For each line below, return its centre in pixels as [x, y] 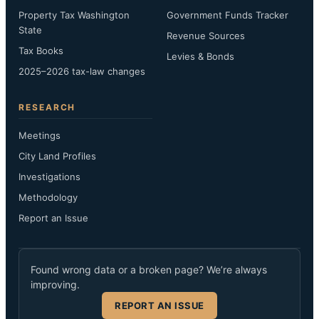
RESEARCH [47, 107]
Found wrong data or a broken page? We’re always [149, 270]
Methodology [48, 197]
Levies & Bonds [200, 56]
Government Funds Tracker [228, 15]
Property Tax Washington [74, 15]
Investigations [49, 177]
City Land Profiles [57, 156]
